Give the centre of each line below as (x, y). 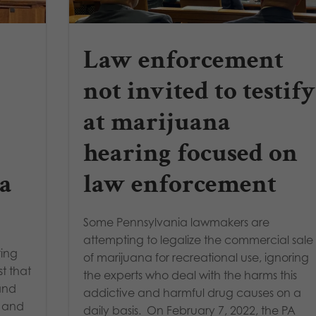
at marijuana (157, 122)
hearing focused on (191, 153)
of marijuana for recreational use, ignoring (196, 258)
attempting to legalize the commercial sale (199, 240)
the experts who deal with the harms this (190, 275)
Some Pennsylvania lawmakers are (177, 223)
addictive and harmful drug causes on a (193, 293)
